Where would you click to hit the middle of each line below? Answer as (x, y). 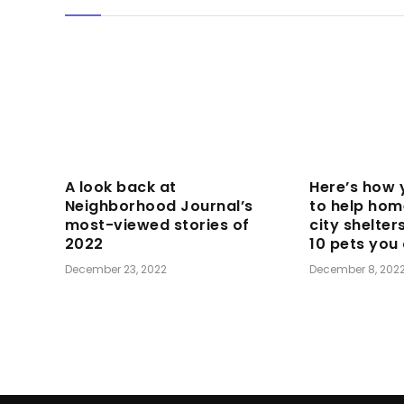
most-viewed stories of (157, 225)
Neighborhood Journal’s (159, 207)
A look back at (121, 188)
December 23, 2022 (116, 270)
